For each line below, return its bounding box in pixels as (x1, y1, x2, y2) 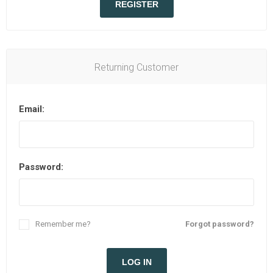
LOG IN (121, 257, 152, 267)
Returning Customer (94, 62, 179, 73)
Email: (19, 104, 44, 115)
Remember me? (35, 219, 91, 229)
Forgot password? (185, 219, 254, 229)
